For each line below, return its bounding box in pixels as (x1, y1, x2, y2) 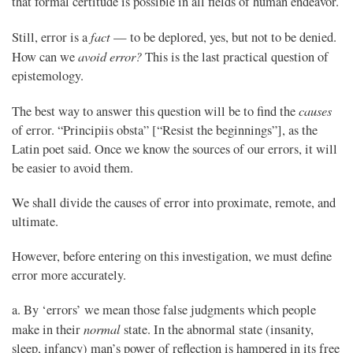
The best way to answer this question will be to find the (12, 102, 299, 121)
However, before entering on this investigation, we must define (12, 247, 332, 266)
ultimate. (12, 213, 58, 231)
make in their (12, 321, 84, 339)
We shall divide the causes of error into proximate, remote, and (12, 194, 336, 212)
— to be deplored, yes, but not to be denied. (110, 28, 336, 46)
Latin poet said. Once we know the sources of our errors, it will (12, 140, 337, 158)
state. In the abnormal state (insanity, (121, 321, 314, 339)
